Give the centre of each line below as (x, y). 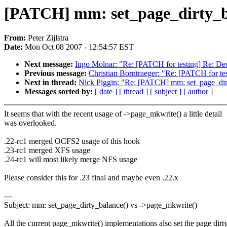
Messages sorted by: (60, 92)
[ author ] (198, 92)
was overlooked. (30, 123)
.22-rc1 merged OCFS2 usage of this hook (72, 141)
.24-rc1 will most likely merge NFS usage (71, 160)
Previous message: (56, 73)
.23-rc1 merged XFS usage (47, 150)
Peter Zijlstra (48, 38)
